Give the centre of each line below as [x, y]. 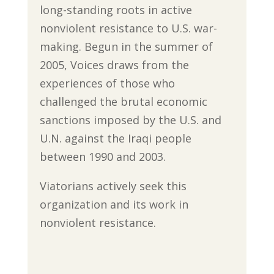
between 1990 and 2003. [102, 157]
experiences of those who [107, 83]
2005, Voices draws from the [114, 65]
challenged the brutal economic [123, 102]
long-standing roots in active [116, 10]
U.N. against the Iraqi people [115, 139]
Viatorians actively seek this [113, 186]
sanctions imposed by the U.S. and [130, 120]
